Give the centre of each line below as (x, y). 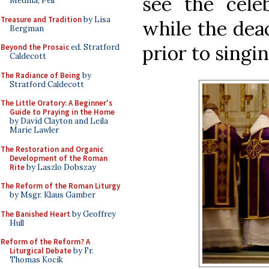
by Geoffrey (93, 214)
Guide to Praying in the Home (62, 112)
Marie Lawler (34, 130)
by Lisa (96, 19)
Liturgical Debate (41, 251)
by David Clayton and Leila (59, 121)
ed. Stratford (94, 47)
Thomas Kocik (36, 260)
